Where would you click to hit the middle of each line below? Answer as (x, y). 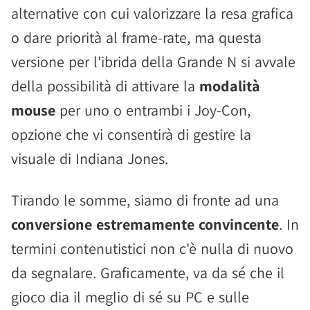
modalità (230, 86)
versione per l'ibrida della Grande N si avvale (153, 62)
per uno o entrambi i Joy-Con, (153, 110)
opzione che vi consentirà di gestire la (131, 134)
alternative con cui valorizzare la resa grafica (152, 13)
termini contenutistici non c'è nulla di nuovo (152, 248)
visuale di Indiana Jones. (90, 158)
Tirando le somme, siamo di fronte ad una (145, 200)
